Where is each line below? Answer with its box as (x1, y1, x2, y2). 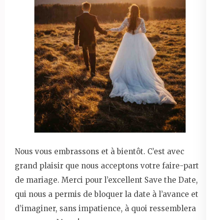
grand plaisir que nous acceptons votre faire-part (15, 161, 199, 170)
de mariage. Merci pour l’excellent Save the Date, (15, 175, 198, 185)
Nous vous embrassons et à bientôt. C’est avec (15, 146, 184, 156)
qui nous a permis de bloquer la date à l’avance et (15, 189, 198, 199)
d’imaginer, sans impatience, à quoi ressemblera (15, 203, 196, 213)
